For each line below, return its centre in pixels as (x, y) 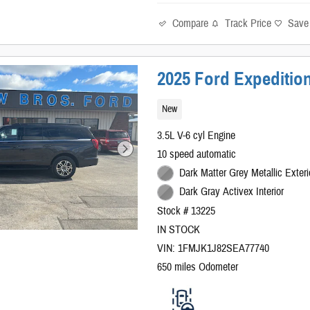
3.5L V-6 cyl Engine (197, 135)
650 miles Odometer (198, 267)
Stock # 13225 (186, 211)
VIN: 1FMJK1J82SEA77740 (213, 249)
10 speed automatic (197, 154)
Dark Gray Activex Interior (231, 192)
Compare (191, 23)
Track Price (248, 24)
